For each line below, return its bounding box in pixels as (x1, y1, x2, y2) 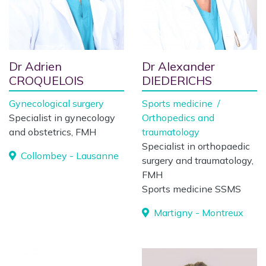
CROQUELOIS (9, 73, 84, 88)
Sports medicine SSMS (142, 183, 241, 195)
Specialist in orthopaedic (142, 140, 250, 152)
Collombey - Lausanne (18, 150, 119, 161)
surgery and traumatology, (142, 154, 254, 166)
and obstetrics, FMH (9, 126, 96, 138)
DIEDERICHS (142, 73, 212, 88)
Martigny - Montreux (151, 207, 243, 218)
